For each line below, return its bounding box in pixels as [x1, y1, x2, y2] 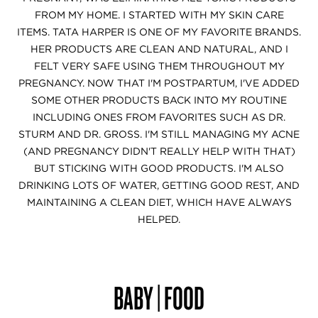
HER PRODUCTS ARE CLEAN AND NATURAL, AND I [30, 43, 288, 55]
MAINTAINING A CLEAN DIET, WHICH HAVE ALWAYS [26, 197, 292, 208]
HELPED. [138, 214, 180, 225]
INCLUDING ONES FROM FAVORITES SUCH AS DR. [33, 111, 285, 123]
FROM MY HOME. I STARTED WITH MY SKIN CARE [34, 9, 284, 21]
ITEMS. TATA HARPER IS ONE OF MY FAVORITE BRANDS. [17, 26, 301, 38]
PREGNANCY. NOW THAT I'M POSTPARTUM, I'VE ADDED [18, 77, 300, 89]
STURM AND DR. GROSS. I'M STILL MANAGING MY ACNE [18, 128, 300, 140]
